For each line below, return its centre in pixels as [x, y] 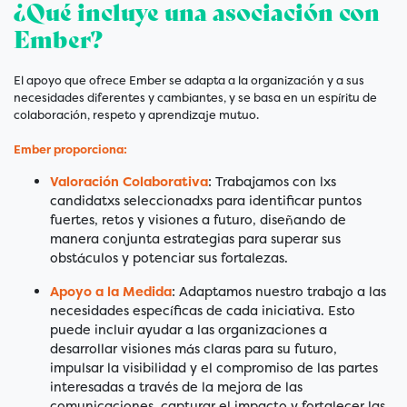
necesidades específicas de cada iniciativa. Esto [203, 311]
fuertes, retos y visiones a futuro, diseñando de [198, 220]
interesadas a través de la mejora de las [176, 387]
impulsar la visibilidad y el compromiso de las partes [214, 368]
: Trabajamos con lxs [272, 182]
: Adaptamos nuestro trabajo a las [279, 292]
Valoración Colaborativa [129, 182]
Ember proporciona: [70, 150]
